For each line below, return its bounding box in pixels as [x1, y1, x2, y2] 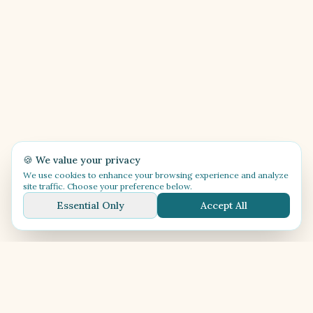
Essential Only [56, 199, 124, 212]
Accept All [200, 199, 247, 212]
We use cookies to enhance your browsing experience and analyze [23, 170, 289, 180]
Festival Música [34, 277, 136, 296]
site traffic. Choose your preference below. [23, 181, 192, 191]
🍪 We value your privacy [23, 154, 140, 166]
